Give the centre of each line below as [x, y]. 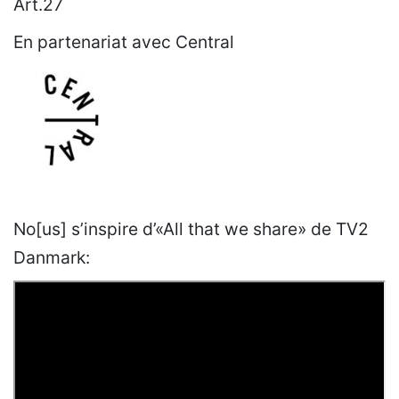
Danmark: [52, 257]
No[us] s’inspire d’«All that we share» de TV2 [191, 229]
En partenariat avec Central [124, 42]
